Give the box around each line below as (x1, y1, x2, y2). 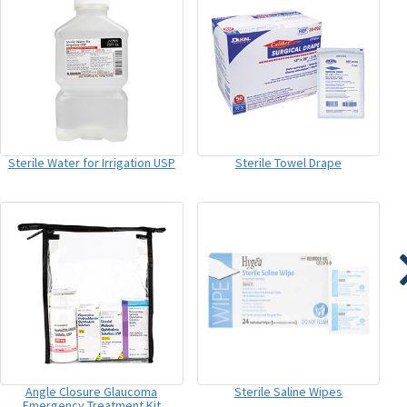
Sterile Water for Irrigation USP (7, 154, 175, 172)
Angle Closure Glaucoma (25, 382, 158, 400)
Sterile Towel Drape (234, 154, 342, 172)
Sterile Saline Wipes (233, 382, 342, 400)
